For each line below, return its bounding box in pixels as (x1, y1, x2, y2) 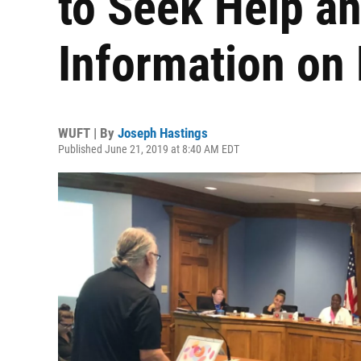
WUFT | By (58, 125, 118, 141)
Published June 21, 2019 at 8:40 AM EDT (58, 143, 239, 156)
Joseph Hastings (118, 125, 208, 141)
